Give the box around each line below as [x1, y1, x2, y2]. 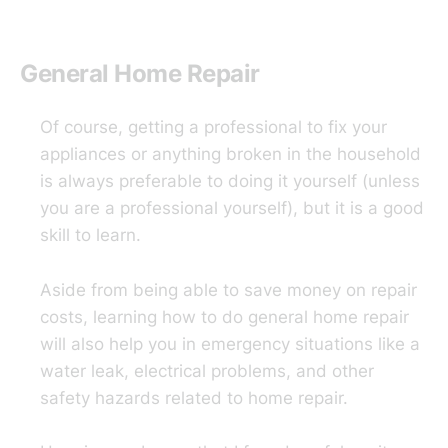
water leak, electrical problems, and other [40, 360, 374, 381]
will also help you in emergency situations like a [40, 333, 420, 354]
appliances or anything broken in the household [40, 144, 421, 165]
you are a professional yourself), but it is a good [40, 198, 424, 219]
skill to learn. [40, 225, 141, 246]
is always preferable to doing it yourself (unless [40, 171, 420, 192]
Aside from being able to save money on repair [40, 279, 417, 300]
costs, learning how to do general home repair [40, 306, 409, 327]
